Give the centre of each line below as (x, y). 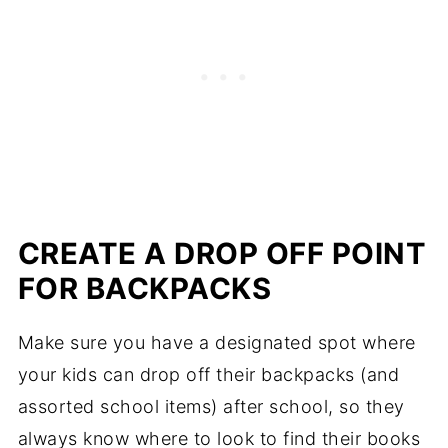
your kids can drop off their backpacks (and (208, 374)
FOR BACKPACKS (144, 288)
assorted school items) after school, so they (211, 406)
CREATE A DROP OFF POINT (222, 253)
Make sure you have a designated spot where (216, 342)
